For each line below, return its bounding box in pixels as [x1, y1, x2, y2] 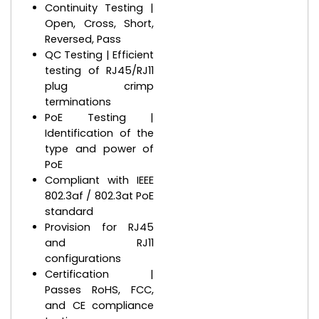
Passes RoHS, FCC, [45, 282, 155, 297]
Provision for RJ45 [45, 219, 155, 234]
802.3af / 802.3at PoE [45, 188, 155, 203]
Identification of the [45, 125, 155, 140]
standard [45, 204, 93, 219]
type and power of [45, 141, 155, 156]
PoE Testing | [45, 110, 155, 125]
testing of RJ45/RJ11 [45, 63, 155, 78]
